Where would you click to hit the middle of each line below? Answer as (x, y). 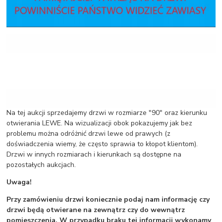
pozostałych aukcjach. (41, 165)
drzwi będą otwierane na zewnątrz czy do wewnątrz (96, 210)
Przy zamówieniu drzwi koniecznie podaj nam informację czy (108, 200)
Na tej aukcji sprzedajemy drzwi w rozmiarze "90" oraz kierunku (107, 113)
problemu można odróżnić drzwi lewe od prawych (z (89, 134)
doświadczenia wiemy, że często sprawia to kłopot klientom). (102, 144)
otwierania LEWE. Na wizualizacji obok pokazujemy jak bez (100, 123)
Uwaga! (19, 182)
